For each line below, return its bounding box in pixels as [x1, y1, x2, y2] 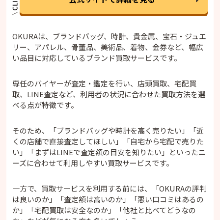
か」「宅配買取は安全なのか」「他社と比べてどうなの [12, 205, 196, 216]
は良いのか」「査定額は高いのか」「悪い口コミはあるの [12, 194, 204, 205]
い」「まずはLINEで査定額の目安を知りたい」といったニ [12, 147, 206, 158]
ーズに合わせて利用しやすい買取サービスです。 [12, 158, 174, 168]
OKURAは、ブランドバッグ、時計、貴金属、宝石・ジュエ [12, 31, 207, 42]
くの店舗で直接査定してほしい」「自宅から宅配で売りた [12, 136, 204, 147]
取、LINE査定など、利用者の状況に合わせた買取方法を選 [12, 89, 206, 100]
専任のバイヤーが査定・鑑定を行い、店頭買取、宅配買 [12, 78, 197, 89]
